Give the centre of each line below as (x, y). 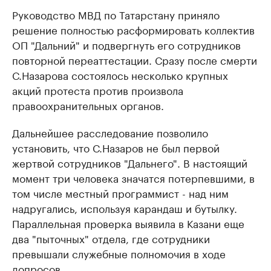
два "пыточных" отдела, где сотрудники (111, 238)
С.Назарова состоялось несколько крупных (120, 75)
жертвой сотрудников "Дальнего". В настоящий (130, 162)
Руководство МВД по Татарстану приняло (116, 14)
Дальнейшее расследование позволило (110, 132)
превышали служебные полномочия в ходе (119, 253)
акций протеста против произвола (98, 90)
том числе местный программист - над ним (120, 193)
